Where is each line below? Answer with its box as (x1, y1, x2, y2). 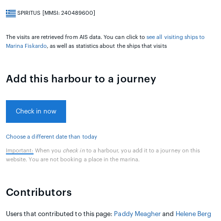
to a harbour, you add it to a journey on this (84, 148, 200, 154)
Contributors (6, 187, 72, 198)
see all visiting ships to (147, 35, 205, 40)
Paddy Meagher (114, 211, 161, 218)
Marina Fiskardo (6, 43, 47, 49)
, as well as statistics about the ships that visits (46, 43, 167, 49)
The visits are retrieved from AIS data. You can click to (6, 35, 147, 40)
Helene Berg (175, 211, 212, 218)
